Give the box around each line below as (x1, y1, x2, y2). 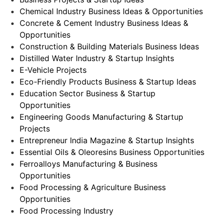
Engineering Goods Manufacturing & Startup (20, 111, 183, 122)
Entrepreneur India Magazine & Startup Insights (20, 135, 194, 145)
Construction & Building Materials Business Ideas (20, 41, 199, 51)
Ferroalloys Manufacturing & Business (20, 158, 157, 169)
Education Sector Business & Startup (20, 88, 155, 98)
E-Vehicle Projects (20, 65, 87, 75)
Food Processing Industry (20, 205, 113, 216)
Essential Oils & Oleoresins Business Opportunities (20, 147, 204, 157)
